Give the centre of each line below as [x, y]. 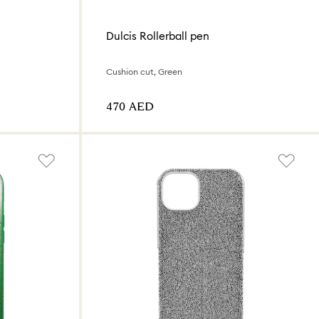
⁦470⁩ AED [130, 108]
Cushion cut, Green [144, 72]
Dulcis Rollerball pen [158, 36]
